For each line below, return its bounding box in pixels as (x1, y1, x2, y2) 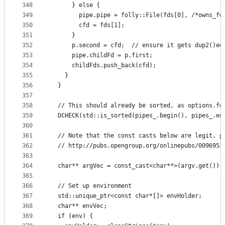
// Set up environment (51, 182, 132, 190)
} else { (51, 2, 100, 9)
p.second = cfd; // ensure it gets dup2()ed (51, 42, 223, 49)
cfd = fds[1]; (51, 22, 125, 29)
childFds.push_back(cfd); (51, 62, 156, 69)
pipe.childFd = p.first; (51, 52, 153, 59)
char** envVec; (51, 202, 107, 210)
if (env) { (51, 212, 93, 220)
